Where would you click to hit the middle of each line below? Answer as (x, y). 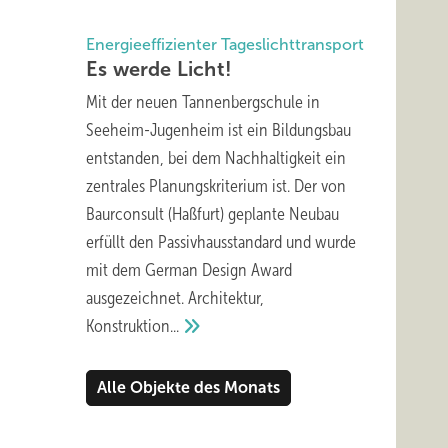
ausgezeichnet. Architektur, (175, 298)
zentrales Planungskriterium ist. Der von (216, 186)
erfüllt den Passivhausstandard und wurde (221, 242)
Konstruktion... (132, 326)
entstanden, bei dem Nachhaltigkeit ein (216, 158)
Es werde (131, 69)
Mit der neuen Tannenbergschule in (203, 102)
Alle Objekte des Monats (188, 387)
